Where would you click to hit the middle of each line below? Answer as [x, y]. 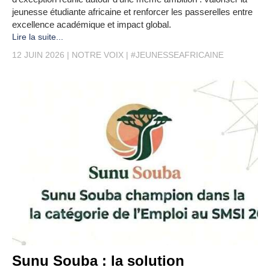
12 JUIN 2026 [38, 55]
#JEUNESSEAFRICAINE [177, 55]
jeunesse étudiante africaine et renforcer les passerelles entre [132, 12]
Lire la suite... [38, 37]
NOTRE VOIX [98, 55]
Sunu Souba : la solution [98, 260]
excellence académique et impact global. [92, 25]
